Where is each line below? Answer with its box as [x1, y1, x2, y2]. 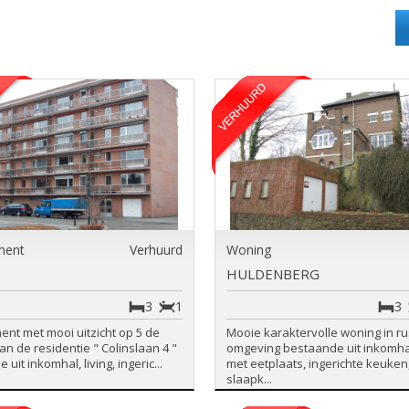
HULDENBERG [225, 265, 320, 283]
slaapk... [225, 371, 272, 387]
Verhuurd [130, 241, 184, 258]
